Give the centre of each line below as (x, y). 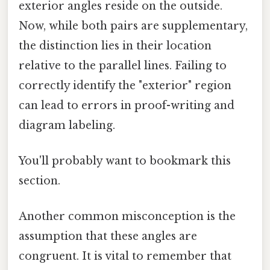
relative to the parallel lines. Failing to (123, 65)
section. (39, 181)
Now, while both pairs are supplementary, (133, 26)
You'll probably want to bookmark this (125, 161)
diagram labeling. (67, 125)
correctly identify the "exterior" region (125, 85)
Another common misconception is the (127, 217)
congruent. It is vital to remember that (125, 256)
